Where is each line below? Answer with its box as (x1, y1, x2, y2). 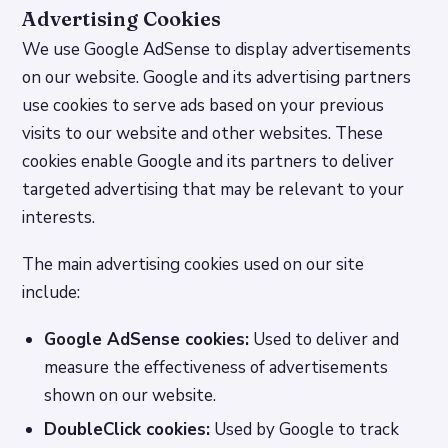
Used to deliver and (249, 327, 400, 351)
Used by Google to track (210, 417, 400, 441)
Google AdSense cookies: (44, 327, 250, 351)
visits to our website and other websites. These (22, 122, 384, 146)
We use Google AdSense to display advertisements (22, 38, 412, 62)
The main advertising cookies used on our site (22, 252, 365, 276)
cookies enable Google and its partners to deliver (22, 150, 395, 174)
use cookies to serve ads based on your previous (22, 94, 385, 118)
